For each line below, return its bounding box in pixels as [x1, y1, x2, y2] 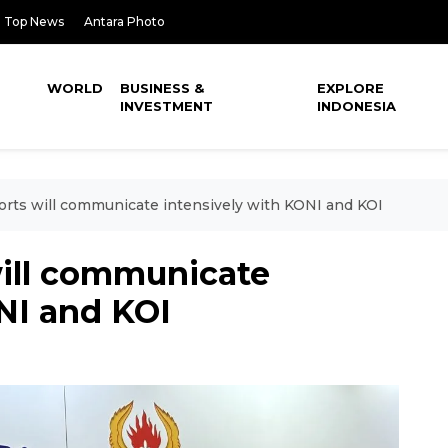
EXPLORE [317, 80, 385, 96]
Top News [4, 14, 64, 29]
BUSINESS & [120, 80, 205, 96]
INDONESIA [317, 98, 397, 114]
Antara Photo [84, 14, 165, 29]
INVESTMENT [120, 98, 214, 114]
